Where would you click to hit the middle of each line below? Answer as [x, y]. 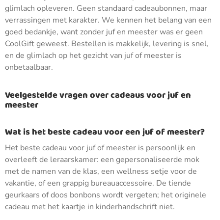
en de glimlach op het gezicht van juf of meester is [93, 55]
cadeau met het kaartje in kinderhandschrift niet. [90, 207]
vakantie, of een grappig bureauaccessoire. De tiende [98, 183]
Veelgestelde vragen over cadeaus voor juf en [98, 95]
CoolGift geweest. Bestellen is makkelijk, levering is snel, [107, 44]
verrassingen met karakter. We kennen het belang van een [108, 20]
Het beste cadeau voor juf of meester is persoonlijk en [100, 148]
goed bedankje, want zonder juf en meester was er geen [104, 32]
